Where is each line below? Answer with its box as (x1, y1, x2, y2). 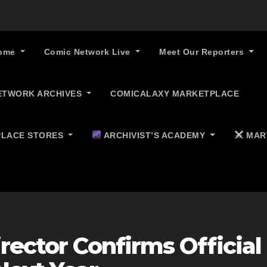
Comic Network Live (44, 47, 133, 57)
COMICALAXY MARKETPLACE (110, 89, 240, 98)
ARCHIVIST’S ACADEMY (101, 131, 208, 140)
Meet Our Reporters (159, 47, 247, 57)
